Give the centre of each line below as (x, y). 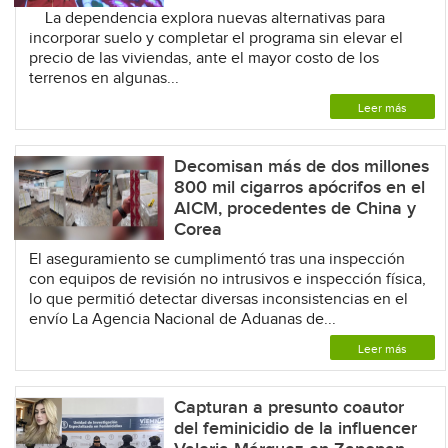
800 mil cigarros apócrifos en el (299, 187)
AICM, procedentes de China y (294, 208)
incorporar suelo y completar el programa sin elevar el (215, 38)
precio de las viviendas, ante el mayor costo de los (203, 58)
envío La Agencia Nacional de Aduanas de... (182, 319)
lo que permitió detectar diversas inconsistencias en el (218, 299)
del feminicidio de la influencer (295, 428)
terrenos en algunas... (103, 78)
